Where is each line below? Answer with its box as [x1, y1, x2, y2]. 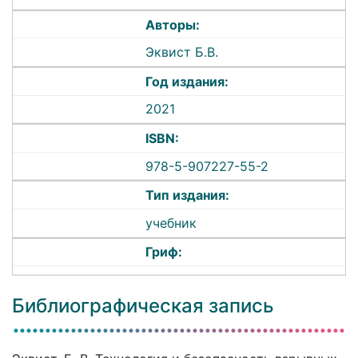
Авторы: [145, 16, 201, 33]
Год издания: [145, 73, 229, 89]
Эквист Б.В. [145, 44, 219, 61]
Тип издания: [145, 187, 230, 204]
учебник [145, 214, 197, 231]
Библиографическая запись [12, 293, 274, 317]
